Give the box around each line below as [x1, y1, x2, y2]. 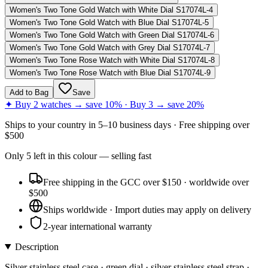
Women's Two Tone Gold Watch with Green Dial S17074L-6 [10, 30, 214, 39]
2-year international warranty [43, 221, 152, 232]
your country [38, 119, 86, 130]
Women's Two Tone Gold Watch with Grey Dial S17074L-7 [10, 42, 210, 52]
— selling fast [97, 150, 151, 161]
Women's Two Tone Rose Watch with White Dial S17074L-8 [10, 55, 215, 65]
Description [14, 241, 59, 252]
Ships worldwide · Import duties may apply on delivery [43, 204, 251, 215]
